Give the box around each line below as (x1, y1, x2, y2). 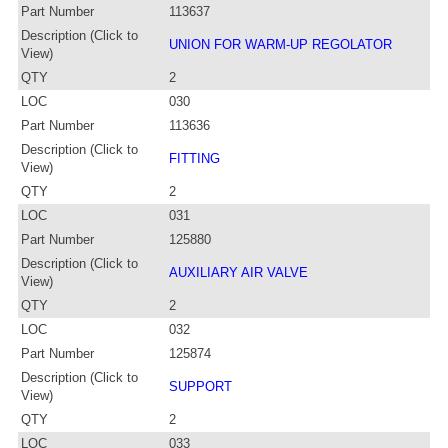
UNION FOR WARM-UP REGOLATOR (169, 36, 392, 52)
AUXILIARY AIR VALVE (169, 264, 308, 280)
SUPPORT (169, 378, 232, 394)
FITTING (169, 150, 220, 166)
